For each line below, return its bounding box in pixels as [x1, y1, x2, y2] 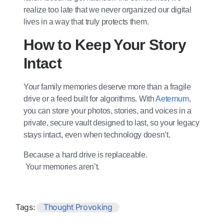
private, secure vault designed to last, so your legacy [23, 118, 199, 127]
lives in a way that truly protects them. [23, 17, 149, 26]
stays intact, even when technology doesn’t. [23, 130, 170, 139]
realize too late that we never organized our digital [23, 5, 191, 14]
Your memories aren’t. [23, 162, 99, 171]
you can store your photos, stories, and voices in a [23, 106, 191, 115]
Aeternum [155, 94, 189, 103]
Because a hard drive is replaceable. [23, 150, 147, 159]
